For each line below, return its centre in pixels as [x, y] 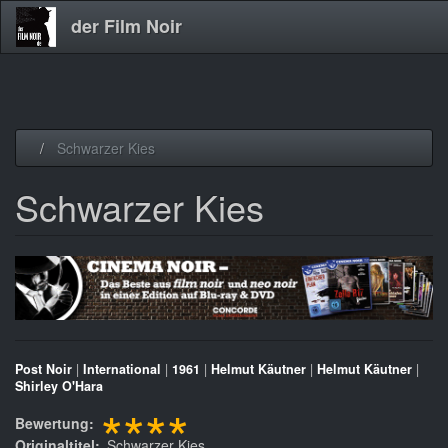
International [122, 369]
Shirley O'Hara [59, 386]
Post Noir [43, 369]
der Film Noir [126, 26]
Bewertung [52, 423]
